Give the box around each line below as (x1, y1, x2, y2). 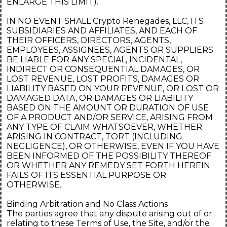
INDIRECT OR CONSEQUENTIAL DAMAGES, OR (7, 64, 200, 74)
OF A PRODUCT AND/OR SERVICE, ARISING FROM (7, 112, 213, 123)
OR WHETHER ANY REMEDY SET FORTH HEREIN (7, 161, 210, 171)
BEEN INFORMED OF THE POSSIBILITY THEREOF (7, 151, 211, 161)
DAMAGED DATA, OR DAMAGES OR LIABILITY (7, 93, 193, 103)
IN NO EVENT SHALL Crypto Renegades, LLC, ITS (7, 16, 204, 26)
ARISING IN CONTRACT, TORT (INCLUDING (7, 132, 182, 142)
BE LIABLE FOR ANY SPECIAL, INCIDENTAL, (7, 55, 182, 65)
